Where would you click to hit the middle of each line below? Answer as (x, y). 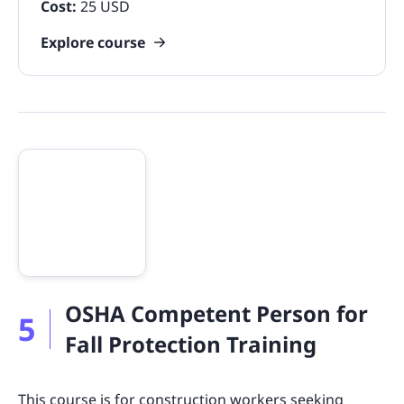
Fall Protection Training (191, 344)
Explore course (93, 42)
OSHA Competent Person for (216, 313)
